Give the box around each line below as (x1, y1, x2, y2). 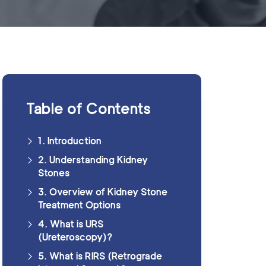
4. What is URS (37, 218, 103, 230)
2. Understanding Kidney (37, 154, 148, 166)
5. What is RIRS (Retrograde (37, 251, 162, 262)
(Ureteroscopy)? (37, 232, 113, 243)
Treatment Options (37, 199, 121, 211)
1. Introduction (37, 135, 102, 147)
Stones (37, 167, 69, 179)
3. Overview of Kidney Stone (37, 186, 167, 198)
